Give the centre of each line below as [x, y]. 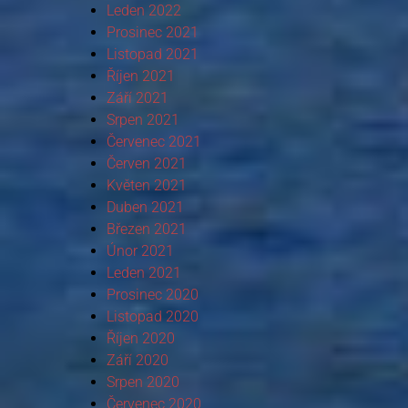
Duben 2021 [145, 207]
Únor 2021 [140, 250]
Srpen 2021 [143, 119]
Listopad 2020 [152, 316]
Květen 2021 [146, 185]
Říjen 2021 [140, 76]
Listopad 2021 [152, 54]
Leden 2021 [143, 272]
